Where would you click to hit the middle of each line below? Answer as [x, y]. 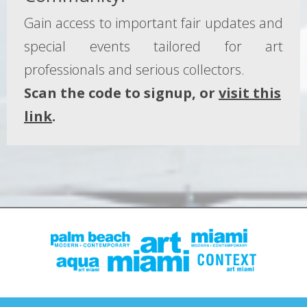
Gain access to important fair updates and [153, 23]
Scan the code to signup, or [121, 93]
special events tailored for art [153, 46]
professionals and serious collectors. [134, 70]
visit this [250, 93]
